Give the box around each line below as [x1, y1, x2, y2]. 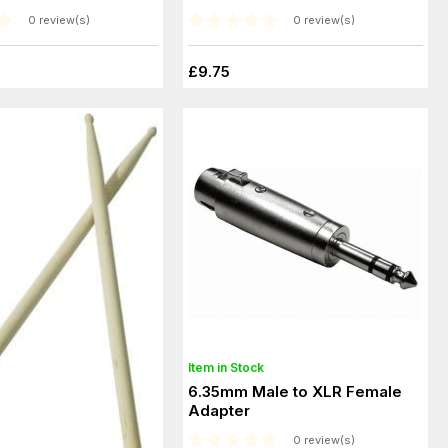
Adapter [188, 400, 251, 420]
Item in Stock [188, 359, 265, 375]
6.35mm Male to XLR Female [188, 381, 403, 401]
